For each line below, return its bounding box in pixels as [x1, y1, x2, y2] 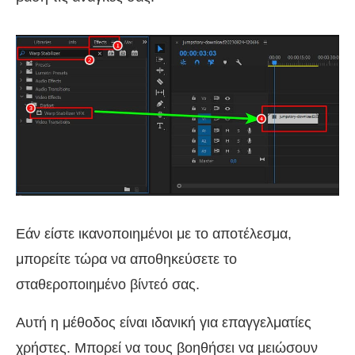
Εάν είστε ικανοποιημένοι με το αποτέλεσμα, [16, 226, 292, 242]
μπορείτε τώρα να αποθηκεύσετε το [16, 251, 237, 268]
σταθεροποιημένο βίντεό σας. [16, 277, 200, 293]
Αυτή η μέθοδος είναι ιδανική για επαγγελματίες [16, 315, 311, 331]
